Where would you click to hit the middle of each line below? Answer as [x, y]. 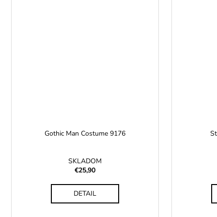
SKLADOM [85, 161]
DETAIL [85, 194]
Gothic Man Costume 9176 [85, 134]
